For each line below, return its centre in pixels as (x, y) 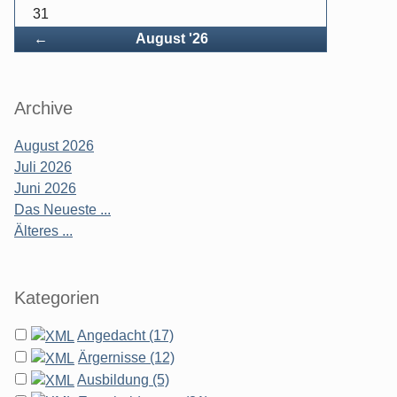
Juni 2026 (45, 189)
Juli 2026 (43, 167)
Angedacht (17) (125, 336)
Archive (43, 109)
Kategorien (57, 298)
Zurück (70, 38)
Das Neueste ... (62, 210)
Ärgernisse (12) (126, 358)
